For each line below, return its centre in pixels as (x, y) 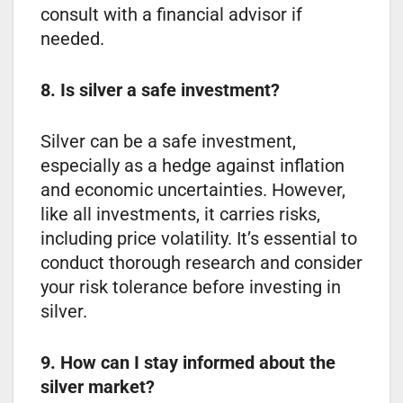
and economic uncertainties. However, (193, 189)
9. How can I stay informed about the (188, 362)
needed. (72, 38)
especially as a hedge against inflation (193, 165)
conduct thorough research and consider (201, 262)
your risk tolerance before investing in (191, 287)
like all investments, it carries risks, (180, 214)
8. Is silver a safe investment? (160, 90)
